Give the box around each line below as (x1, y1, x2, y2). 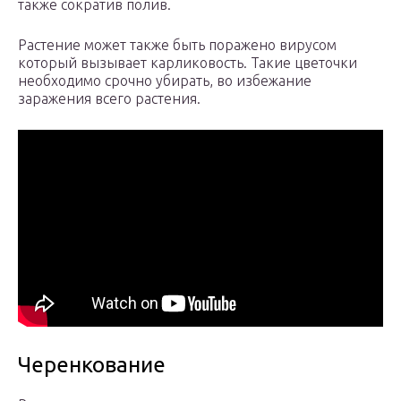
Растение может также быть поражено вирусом (18, 37, 337, 54)
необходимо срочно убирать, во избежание (18, 73, 311, 90)
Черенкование (18, 353, 166, 378)
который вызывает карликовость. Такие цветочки (18, 55, 357, 72)
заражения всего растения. (18, 90, 200, 107)
